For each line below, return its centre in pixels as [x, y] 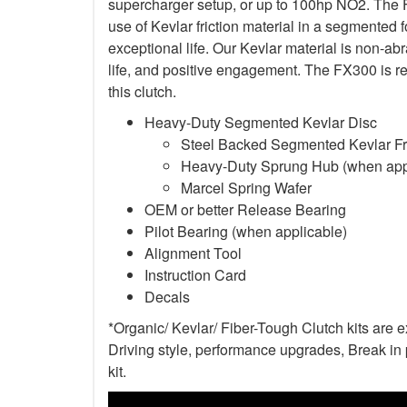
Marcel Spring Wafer [246, 187]
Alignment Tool [193, 253]
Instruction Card [195, 274]
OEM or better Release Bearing [245, 209]
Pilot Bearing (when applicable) [246, 231]
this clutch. [142, 91]
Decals [167, 296]
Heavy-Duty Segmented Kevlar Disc [261, 122]
